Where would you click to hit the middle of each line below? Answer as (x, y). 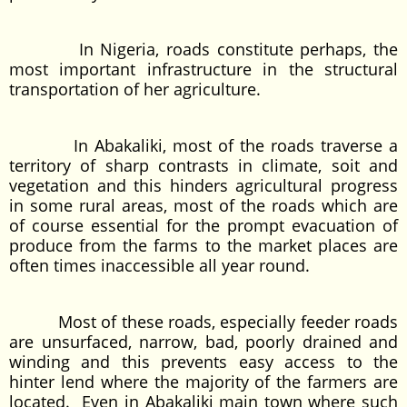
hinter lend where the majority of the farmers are (203, 382)
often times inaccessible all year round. (159, 265)
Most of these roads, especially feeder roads (203, 322)
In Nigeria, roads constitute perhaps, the (203, 49)
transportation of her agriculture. (135, 89)
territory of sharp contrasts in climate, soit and (203, 165)
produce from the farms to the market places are (203, 245)
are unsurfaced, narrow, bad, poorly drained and (203, 342)
